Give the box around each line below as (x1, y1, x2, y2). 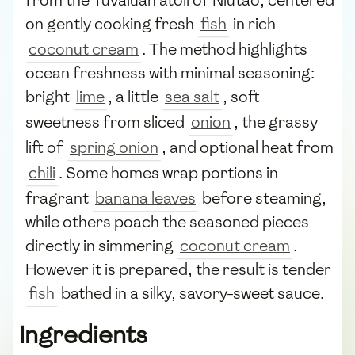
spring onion (70, 136, 158, 158)
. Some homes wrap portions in (59, 162, 278, 183)
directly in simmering (25, 235, 177, 256)
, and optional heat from (162, 136, 334, 158)
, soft (223, 86, 260, 107)
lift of (25, 136, 67, 158)
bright (25, 86, 73, 107)
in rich (230, 13, 276, 34)
